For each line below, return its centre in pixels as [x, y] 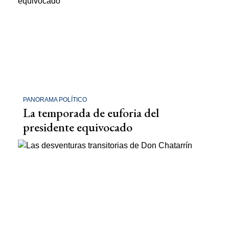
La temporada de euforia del [91, 113]
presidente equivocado [78, 127]
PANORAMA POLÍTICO [55, 100]
